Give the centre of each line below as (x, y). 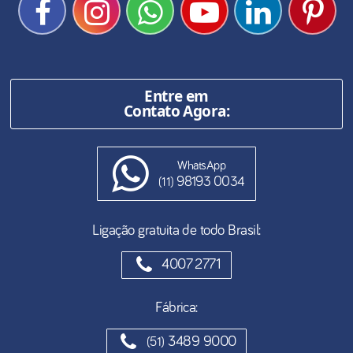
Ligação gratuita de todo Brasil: (176, 231)
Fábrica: (176, 307)
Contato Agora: (176, 111)
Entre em (176, 97)
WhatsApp (202, 165)
